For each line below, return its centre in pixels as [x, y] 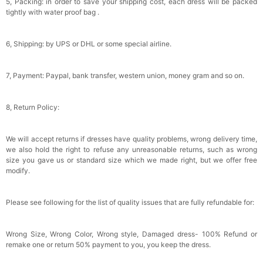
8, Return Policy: [33, 107]
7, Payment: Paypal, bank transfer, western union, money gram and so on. [125, 76]
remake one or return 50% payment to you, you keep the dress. [108, 245]
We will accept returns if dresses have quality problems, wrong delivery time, [131, 139]
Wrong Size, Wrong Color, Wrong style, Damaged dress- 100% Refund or [131, 234]
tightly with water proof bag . [53, 12]
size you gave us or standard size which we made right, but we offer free [131, 160]
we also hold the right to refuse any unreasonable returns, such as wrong [131, 150]
